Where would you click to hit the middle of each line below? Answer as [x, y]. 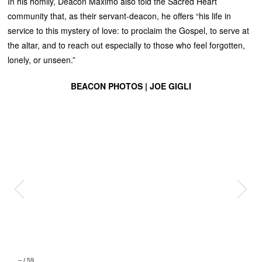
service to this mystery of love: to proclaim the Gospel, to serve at [129, 30]
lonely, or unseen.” [42, 59]
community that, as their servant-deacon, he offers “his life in [120, 15]
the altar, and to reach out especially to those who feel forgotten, [127, 45]
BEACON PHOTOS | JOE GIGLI [131, 86]
